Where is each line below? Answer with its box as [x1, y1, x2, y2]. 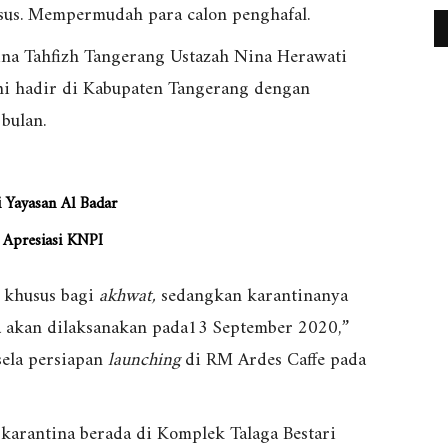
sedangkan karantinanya [156, 280, 348, 314]
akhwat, [99, 280, 156, 314]
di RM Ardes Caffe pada [180, 344, 366, 378]
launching [108, 344, 180, 378]
